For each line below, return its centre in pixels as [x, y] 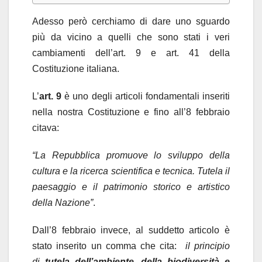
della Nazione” [63, 202]
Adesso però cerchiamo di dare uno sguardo [131, 21]
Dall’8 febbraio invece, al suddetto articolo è [131, 230]
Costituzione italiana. [76, 68]
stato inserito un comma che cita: [109, 246]
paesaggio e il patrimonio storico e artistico [131, 187]
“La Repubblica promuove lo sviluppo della [131, 155]
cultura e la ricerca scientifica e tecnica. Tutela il [131, 171]
